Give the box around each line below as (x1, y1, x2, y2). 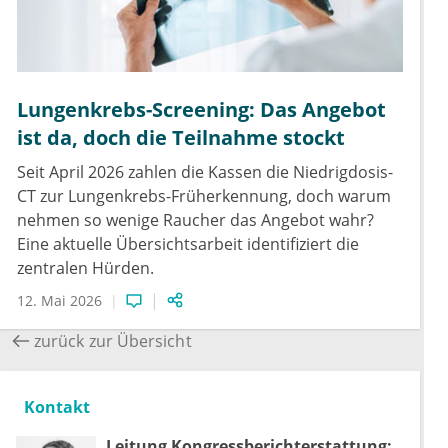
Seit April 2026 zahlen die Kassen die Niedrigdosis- (17, 161, 393, 184)
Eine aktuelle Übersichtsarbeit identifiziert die (17, 233, 359, 256)
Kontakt (24, 396, 90, 419)
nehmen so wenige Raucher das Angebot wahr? (17, 209, 374, 232)
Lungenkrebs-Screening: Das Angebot (17, 96, 386, 124)
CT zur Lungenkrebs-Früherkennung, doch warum (17, 185, 391, 208)
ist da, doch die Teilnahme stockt (17, 124, 345, 152)
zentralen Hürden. (17, 257, 154, 280)
